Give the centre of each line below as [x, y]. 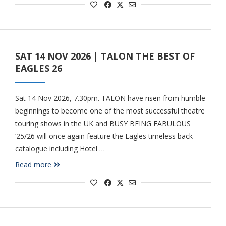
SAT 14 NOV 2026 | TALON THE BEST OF [105, 56]
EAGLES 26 [38, 68]
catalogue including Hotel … [60, 149]
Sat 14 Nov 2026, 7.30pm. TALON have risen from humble [110, 98]
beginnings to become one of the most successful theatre [110, 111]
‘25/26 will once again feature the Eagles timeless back [104, 136]
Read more [33, 165]
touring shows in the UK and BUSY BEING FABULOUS [103, 123]
